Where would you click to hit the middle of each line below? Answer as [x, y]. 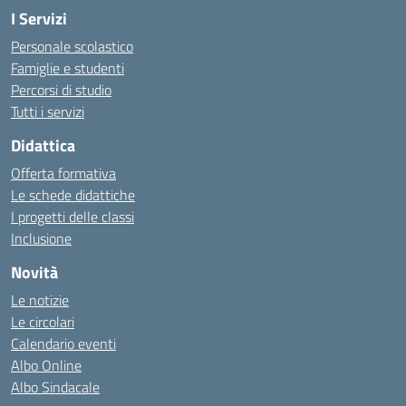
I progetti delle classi [72, 217]
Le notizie [40, 300]
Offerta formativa [63, 173]
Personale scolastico [72, 46]
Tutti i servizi [48, 111]
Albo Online [46, 365]
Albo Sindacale [55, 387]
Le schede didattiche [73, 195]
